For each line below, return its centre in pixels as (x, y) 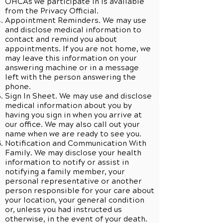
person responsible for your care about (80, 191)
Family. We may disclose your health (73, 153)
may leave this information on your (71, 58)
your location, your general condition (75, 200)
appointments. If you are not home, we (78, 49)
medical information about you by (68, 106)
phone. (18, 87)
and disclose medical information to (73, 30)
